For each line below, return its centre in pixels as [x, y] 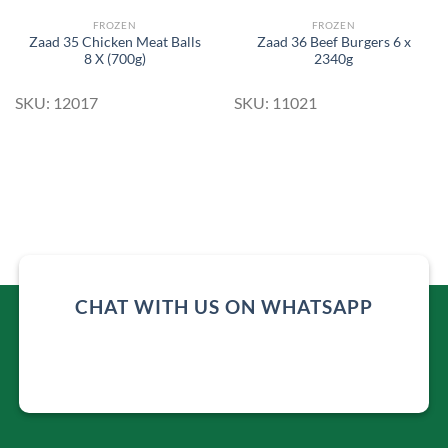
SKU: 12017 [56, 102]
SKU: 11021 [275, 102]
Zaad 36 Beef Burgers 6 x [333, 41]
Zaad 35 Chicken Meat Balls [114, 41]
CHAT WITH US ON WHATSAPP [224, 306]
